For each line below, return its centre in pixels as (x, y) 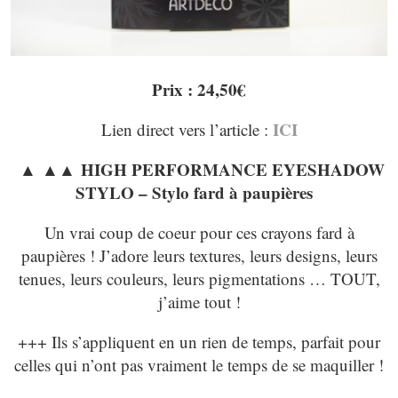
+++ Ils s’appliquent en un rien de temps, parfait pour (199, 342)
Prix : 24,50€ (199, 90)
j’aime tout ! (199, 302)
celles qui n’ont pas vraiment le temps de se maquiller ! (199, 365)
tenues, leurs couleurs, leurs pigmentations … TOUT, (199, 279)
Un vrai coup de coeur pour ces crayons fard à (199, 233)
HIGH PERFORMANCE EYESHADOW (232, 170)
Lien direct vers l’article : (187, 130)
